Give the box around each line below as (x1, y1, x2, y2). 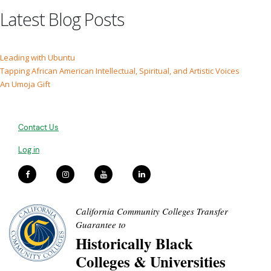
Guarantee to (76, 218, 126, 230)
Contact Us (18, 122, 59, 132)
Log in (18, 145, 39, 155)
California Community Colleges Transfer (76, 205, 228, 217)
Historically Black (76, 232, 193, 255)
